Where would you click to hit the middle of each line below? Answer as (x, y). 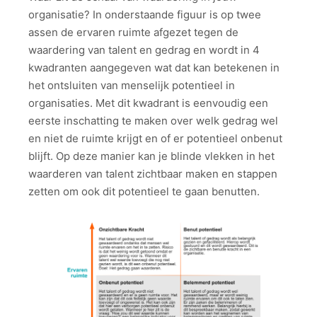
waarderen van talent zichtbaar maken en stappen (153, 173)
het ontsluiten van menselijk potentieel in (132, 85)
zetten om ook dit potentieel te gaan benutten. (144, 191)
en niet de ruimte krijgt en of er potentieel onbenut (155, 138)
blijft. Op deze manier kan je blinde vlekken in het (151, 156)
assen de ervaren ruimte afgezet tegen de (133, 32)
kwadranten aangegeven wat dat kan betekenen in (154, 67)
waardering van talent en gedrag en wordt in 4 (144, 50)
